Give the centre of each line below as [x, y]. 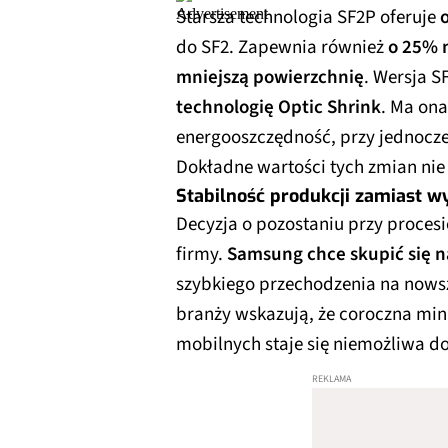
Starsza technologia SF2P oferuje [308, 17]
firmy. [201, 254]
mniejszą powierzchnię [270, 77]
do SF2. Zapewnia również [282, 47]
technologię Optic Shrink [278, 107]
